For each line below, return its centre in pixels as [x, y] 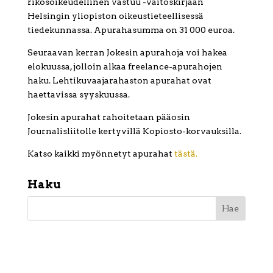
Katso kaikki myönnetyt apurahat [100, 153]
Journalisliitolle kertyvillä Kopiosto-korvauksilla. [134, 131]
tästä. [185, 153]
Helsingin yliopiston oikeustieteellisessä [115, 16]
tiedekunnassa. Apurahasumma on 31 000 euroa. [131, 30]
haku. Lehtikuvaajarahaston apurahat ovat [119, 80]
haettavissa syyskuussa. [78, 94]
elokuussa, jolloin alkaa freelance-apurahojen [125, 66]
